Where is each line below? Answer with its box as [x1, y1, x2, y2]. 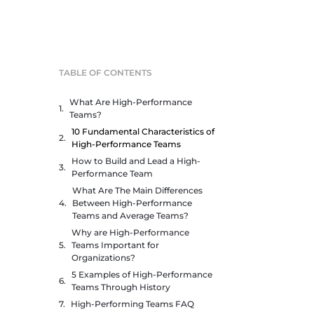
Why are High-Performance [71, 227, 189, 238]
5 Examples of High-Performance [71, 269, 212, 280]
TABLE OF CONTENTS [59, 67, 152, 78]
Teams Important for [71, 240, 159, 250]
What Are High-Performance [69, 97, 192, 107]
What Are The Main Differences [72, 185, 203, 196]
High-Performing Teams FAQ [71, 299, 194, 309]
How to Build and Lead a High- [71, 156, 200, 166]
